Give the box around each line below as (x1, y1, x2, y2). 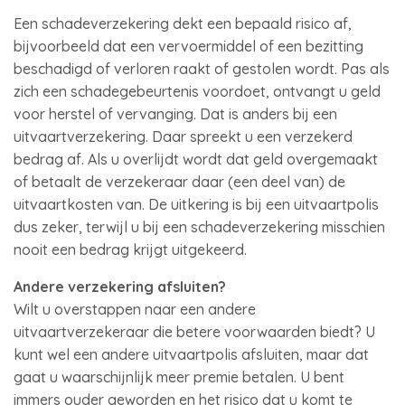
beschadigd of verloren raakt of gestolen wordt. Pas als (14, 60, 390, 78)
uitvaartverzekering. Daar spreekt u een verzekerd (14, 127, 353, 146)
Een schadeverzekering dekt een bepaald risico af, (14, 14, 352, 33)
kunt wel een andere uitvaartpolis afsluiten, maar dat (14, 345, 369, 363)
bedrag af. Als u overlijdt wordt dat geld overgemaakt (14, 150, 378, 168)
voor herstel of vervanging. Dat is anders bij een (14, 105, 337, 123)
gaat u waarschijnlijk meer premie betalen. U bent (14, 368, 344, 386)
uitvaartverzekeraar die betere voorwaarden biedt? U (14, 323, 375, 341)
